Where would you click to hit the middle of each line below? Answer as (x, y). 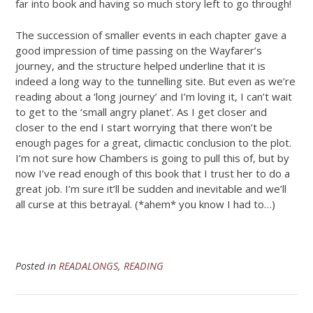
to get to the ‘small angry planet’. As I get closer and (141, 111)
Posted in (37, 265)
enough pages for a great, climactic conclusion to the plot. (153, 142)
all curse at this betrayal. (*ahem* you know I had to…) (145, 204)
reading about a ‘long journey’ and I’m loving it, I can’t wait (154, 96)
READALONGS (88, 265)
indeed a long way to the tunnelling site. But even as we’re (155, 81)
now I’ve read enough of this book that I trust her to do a (153, 173)
